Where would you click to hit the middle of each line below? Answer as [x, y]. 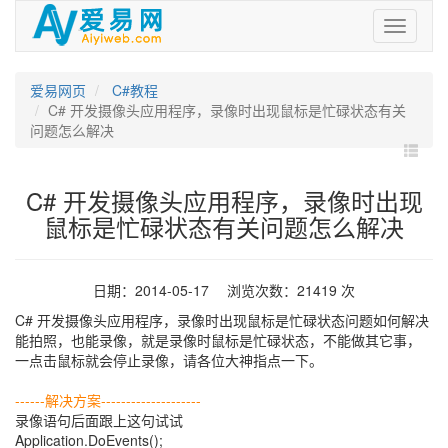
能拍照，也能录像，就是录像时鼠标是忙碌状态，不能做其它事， [218, 340]
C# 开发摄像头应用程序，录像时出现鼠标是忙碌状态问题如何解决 [222, 320]
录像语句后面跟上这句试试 [99, 420]
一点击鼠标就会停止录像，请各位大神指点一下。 [169, 360]
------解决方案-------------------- [108, 400]
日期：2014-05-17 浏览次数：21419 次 [224, 290]
